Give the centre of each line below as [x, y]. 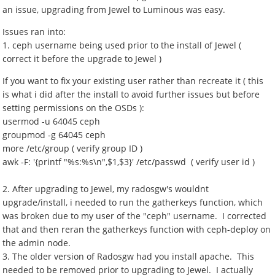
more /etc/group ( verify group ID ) [73, 148]
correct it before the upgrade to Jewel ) [82, 59]
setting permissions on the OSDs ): [74, 108]
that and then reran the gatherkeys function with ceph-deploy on [137, 229]
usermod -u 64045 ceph [52, 121]
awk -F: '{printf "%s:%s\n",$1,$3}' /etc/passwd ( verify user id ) [129, 162]
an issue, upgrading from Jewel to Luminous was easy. [114, 10]
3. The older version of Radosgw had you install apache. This [129, 256]
